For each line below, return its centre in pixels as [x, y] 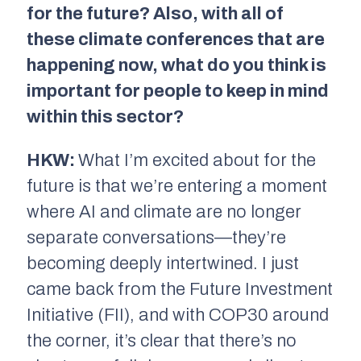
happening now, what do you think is [176, 65]
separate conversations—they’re [156, 237]
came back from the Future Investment [180, 289]
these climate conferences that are [176, 39]
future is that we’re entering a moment [177, 186]
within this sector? [105, 116]
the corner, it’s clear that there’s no [162, 340]
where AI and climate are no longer [164, 212]
